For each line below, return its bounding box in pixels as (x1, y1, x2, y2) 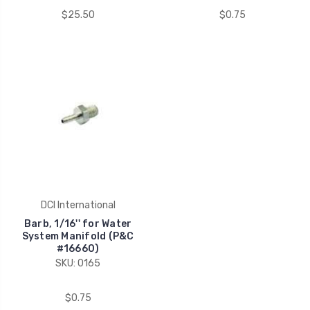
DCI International (40, 199, 116, 211)
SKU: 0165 (55, 257, 100, 269)
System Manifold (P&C (21, 230, 134, 242)
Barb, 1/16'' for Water (24, 217, 132, 230)
